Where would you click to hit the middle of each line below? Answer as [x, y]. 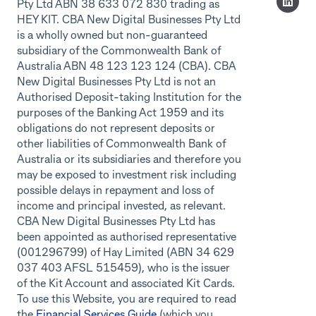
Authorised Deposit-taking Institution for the [129, 98]
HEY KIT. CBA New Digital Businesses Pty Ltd [129, 21]
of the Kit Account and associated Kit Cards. [126, 285]
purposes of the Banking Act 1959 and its [120, 114]
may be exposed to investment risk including [127, 176]
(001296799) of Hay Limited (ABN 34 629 [126, 254]
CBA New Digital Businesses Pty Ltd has [116, 223]
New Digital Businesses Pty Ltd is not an [116, 83]
